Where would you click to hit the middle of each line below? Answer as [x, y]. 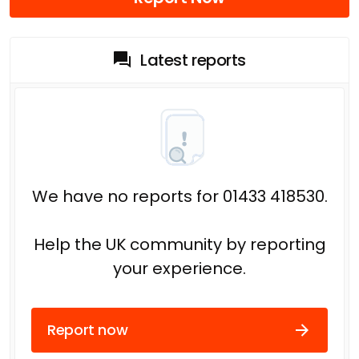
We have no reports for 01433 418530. [179, 196]
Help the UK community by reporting [179, 244]
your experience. [179, 268]
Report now [88, 330]
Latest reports [193, 60]
